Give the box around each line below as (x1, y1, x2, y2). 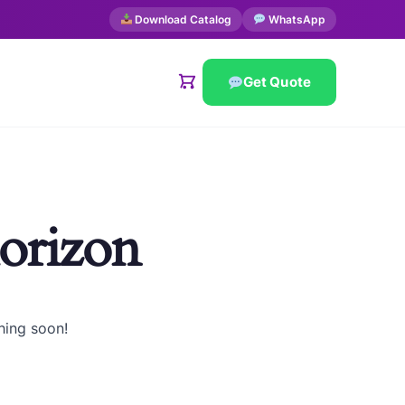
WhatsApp (266, 13, 325, 26)
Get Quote (242, 73, 311, 91)
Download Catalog (132, 13, 232, 26)
